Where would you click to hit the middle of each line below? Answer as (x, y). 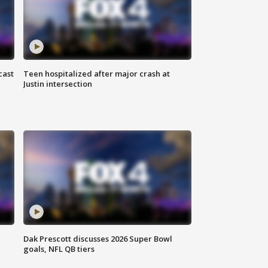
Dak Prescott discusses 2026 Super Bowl (98, 239)
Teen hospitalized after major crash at (97, 74)
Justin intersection (58, 84)
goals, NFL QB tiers (59, 249)
